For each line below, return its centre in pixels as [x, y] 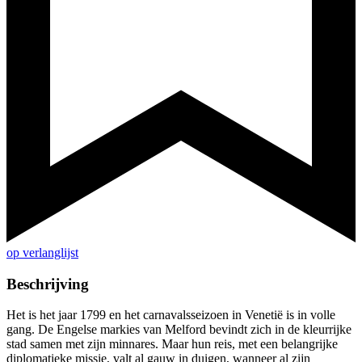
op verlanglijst [42, 253]
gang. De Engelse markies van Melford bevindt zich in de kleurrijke [179, 330]
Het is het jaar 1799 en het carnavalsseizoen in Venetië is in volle [171, 315]
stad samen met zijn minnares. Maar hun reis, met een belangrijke [172, 344]
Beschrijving [48, 284]
